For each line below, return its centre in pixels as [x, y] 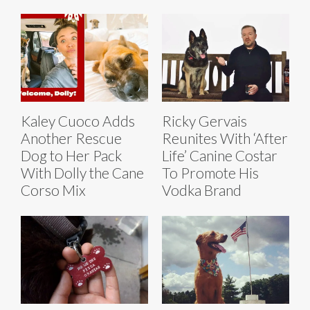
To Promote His [210, 173]
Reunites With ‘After [225, 138]
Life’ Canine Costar [220, 156]
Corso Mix [53, 190]
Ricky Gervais [204, 121]
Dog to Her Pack [71, 156]
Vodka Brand [202, 190]
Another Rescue [71, 138]
